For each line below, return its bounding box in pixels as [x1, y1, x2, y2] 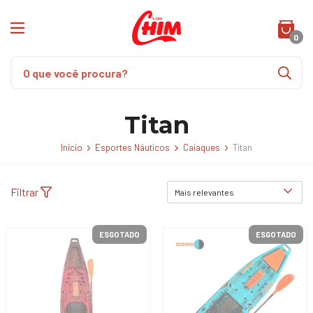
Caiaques [182, 142, 220, 153]
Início [60, 142, 82, 153]
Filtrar [10, 185, 41, 198]
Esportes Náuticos [95, 142, 170, 153]
